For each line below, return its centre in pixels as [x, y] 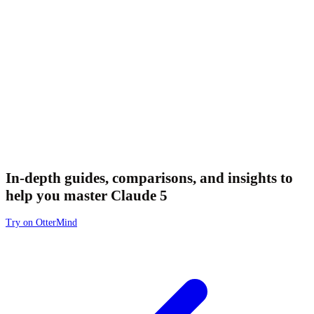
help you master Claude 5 [87, 196]
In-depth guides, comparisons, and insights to [149, 178]
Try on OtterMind [41, 222]
